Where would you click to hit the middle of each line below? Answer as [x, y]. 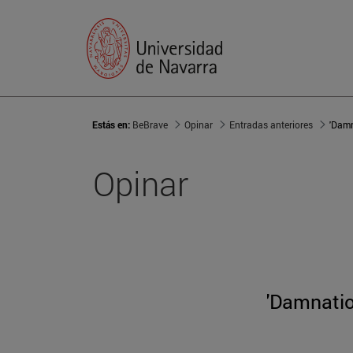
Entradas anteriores [271, 125]
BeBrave [150, 125]
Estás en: [112, 125]
